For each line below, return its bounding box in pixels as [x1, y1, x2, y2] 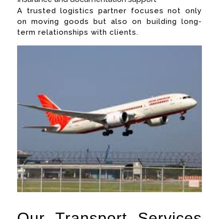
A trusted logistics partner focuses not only [17, 6, 202, 15]
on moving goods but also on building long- [17, 17, 202, 26]
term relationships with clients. [17, 27, 138, 37]
